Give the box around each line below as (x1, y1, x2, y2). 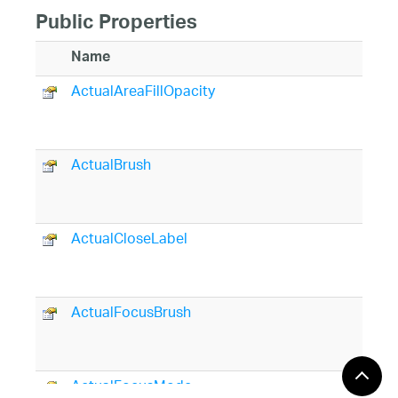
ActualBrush (71, 151, 151, 181)
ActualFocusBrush (71, 298, 191, 329)
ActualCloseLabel (71, 225, 187, 255)
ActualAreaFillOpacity (71, 77, 215, 107)
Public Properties (36, 5, 197, 45)
